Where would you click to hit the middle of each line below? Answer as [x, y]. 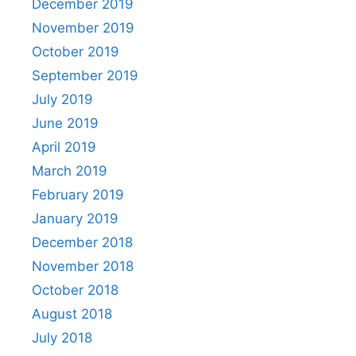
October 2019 [75, 52]
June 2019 [65, 123]
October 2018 [75, 290]
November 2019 [83, 28]
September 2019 [85, 75]
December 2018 [82, 242]
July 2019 [62, 99]
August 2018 [72, 314]
